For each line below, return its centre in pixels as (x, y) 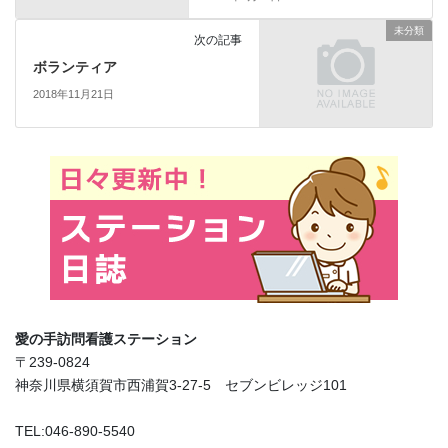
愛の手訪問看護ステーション (106, 339)
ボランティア (74, 67)
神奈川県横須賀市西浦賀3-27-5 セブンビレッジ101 (181, 385)
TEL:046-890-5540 (75, 431)
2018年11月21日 (73, 93)
